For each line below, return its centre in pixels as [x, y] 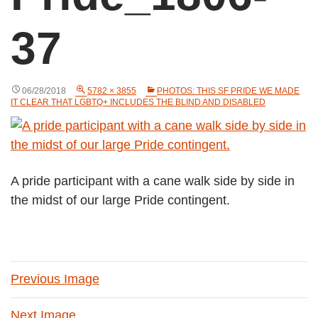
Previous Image [55, 279]
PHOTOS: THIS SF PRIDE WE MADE [228, 91]
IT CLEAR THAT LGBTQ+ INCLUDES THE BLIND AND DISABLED [138, 102]
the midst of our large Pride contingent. [120, 200]
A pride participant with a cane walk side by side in [153, 181]
